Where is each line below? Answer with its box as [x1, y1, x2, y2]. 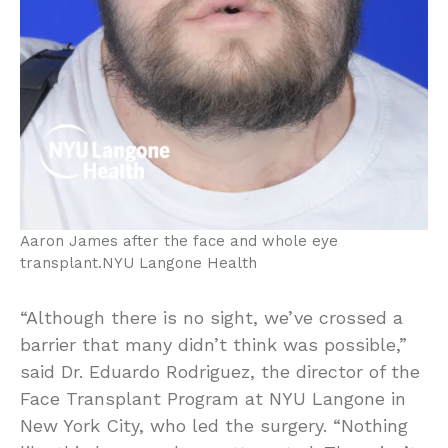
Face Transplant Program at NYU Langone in [20, 388, 406, 410]
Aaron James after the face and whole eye [20, 232, 338, 251]
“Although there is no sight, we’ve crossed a [20, 307, 403, 329]
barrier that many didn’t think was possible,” [20, 334, 407, 356]
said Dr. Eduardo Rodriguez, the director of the [20, 361, 420, 383]
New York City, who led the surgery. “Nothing [20, 415, 408, 437]
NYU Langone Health [102, 254, 257, 273]
